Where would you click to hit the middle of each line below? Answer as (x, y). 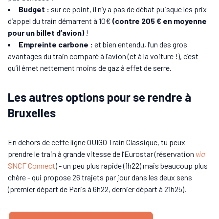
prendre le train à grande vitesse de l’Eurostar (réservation (102, 154)
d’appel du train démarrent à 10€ (60, 21)
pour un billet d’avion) (46, 33)
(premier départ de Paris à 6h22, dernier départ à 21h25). (97, 189)
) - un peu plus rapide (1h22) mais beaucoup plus (131, 166)
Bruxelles (32, 113)
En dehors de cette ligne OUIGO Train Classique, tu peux (97, 142)
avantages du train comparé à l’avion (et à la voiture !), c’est (103, 56)
